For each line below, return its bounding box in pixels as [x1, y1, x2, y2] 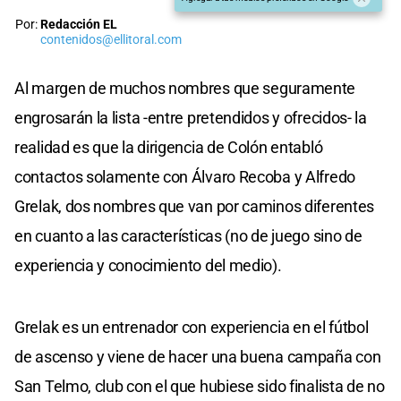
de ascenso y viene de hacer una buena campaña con [14, 346, 381, 366]
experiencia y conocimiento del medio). [14, 255, 282, 275]
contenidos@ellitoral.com [40, 31, 182, 47]
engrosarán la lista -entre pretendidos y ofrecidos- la [14, 107, 367, 127]
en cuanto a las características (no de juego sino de [14, 226, 363, 245]
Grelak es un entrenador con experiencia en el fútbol [14, 317, 369, 337]
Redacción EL [40, 16, 117, 32]
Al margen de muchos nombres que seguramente [14, 78, 356, 98]
